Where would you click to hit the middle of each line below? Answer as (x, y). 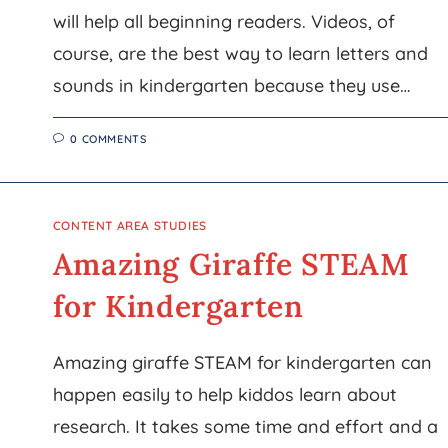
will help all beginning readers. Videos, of (223, 21)
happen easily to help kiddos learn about (224, 394)
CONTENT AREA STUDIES (129, 225)
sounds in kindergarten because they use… (231, 85)
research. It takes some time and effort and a (245, 426)
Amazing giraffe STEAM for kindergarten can (242, 362)
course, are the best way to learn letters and (240, 53)
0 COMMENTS (108, 139)
